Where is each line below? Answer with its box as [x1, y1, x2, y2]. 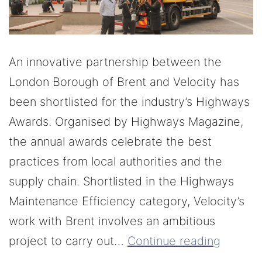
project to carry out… [9, 234, 127, 249]
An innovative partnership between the [9, 55, 222, 70]
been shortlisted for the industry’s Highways [9, 95, 250, 109]
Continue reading [127, 234, 220, 249]
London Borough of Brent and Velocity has [9, 75, 239, 89]
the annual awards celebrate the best [9, 135, 212, 149]
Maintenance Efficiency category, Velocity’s [9, 194, 244, 209]
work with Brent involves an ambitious [9, 214, 215, 229]
